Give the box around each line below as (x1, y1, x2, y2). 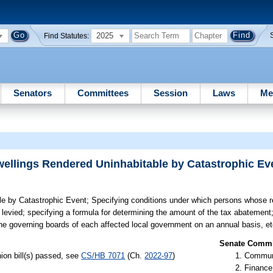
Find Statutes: (44, 32, 90, 40)
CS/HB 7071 (81, 250, 126, 260)
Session (153, 87, 188, 98)
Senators (13, 87, 52, 98)
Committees (77, 87, 129, 98)
